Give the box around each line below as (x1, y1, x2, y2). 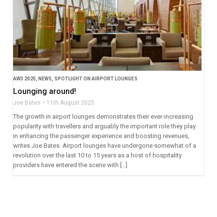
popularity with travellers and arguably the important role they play (13, 123, 196, 130)
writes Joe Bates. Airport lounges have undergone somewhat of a (13, 142, 196, 150)
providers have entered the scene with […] (13, 161, 127, 169)
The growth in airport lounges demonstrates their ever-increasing (13, 113, 193, 121)
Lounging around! (13, 87, 76, 96)
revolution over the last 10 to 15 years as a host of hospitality (13, 152, 182, 159)
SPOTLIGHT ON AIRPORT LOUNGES (54, 76, 138, 82)
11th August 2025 (46, 99, 94, 107)
